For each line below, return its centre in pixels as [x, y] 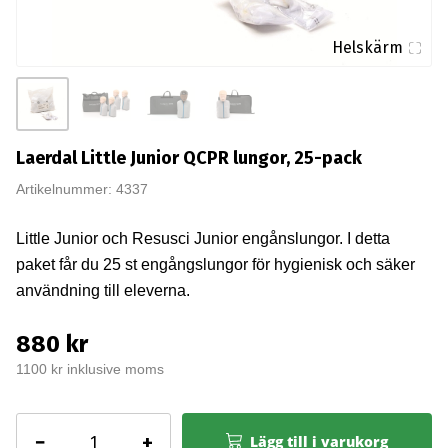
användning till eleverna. [102, 289]
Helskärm [367, 47]
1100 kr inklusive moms [89, 368]
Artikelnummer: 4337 [81, 188]
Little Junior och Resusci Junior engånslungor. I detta [202, 237]
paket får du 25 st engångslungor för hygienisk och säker [215, 263]
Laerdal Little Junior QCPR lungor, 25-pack [188, 157]
